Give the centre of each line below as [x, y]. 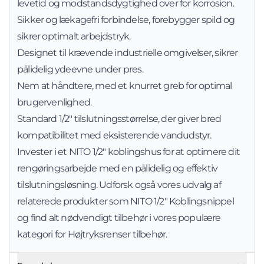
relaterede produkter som [74, 201]
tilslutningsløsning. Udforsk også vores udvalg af [119, 185]
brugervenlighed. [55, 102]
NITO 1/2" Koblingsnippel [182, 201]
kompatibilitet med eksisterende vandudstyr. [114, 135]
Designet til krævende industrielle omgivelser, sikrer [128, 53]
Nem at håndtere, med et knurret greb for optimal [125, 86]
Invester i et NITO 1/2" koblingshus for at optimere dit [129, 152]
